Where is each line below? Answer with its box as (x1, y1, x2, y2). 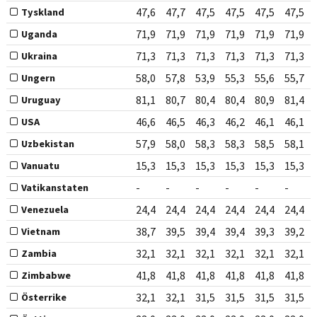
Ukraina (21, 50, 57, 63)
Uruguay (21, 93, 61, 107)
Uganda (21, 28, 57, 41)
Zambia (21, 247, 57, 260)
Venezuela (21, 203, 69, 217)
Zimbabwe (21, 269, 71, 282)
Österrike (21, 291, 67, 304)
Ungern (21, 71, 55, 85)
